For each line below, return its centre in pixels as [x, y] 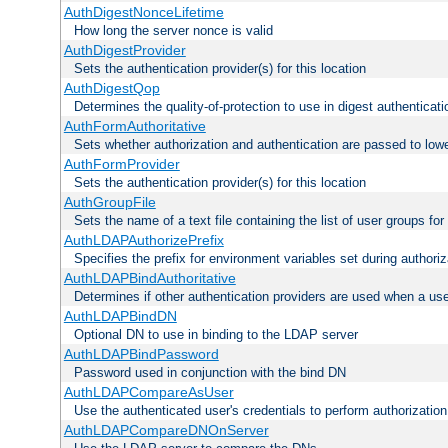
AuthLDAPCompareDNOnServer [166, 430]
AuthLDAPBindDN [120, 316]
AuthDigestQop [111, 88]
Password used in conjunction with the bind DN [210, 373]
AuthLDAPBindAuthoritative [149, 278]
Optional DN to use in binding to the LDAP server [216, 335]
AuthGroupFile [109, 202]
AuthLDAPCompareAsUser [148, 392]
